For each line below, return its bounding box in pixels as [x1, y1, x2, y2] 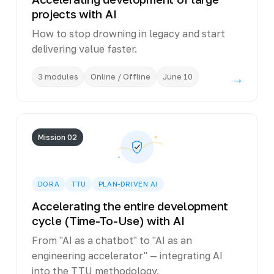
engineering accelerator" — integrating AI [31, 250, 223, 262]
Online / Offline [90, 71, 150, 81]
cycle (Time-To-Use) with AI [31, 214, 185, 228]
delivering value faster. [31, 42, 137, 55]
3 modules [37, 71, 78, 81]
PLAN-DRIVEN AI [98, 180, 158, 189]
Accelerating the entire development [31, 199, 228, 213]
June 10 [162, 71, 193, 81]
